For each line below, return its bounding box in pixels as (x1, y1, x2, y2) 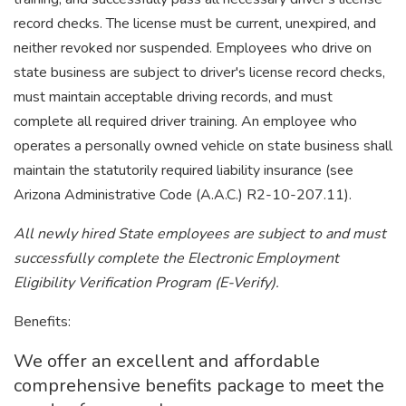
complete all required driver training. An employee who (14, 111, 357, 131)
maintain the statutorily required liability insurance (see (14, 160, 353, 180)
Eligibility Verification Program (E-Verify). (14, 273, 279, 293)
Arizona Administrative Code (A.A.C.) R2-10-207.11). (14, 185, 352, 205)
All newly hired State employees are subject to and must (14, 224, 386, 244)
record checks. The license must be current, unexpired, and (14, 14, 376, 34)
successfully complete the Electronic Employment (14, 248, 339, 268)
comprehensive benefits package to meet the (14, 373, 384, 398)
